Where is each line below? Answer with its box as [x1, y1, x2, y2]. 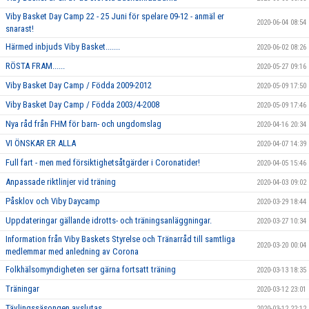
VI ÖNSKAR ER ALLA [6, 137, 76, 148]
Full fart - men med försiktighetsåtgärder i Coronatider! [6, 157, 200, 168]
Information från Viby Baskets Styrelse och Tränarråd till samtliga [6, 233, 235, 244]
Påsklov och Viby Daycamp [6, 195, 100, 206]
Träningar [6, 283, 39, 294]
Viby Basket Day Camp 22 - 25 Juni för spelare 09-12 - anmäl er [6, 10, 224, 21]
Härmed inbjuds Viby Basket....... [6, 41, 120, 52]
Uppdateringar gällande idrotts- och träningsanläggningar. [6, 215, 212, 226]
